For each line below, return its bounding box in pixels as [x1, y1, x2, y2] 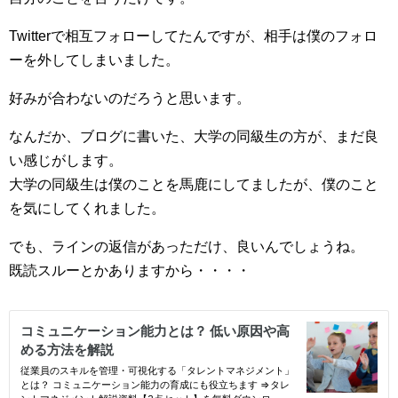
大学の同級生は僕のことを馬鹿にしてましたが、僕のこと [9, 177, 378, 193]
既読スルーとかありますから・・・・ [9, 263, 251, 279]
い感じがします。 [9, 153, 123, 169]
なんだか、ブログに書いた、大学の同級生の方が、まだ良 [9, 129, 378, 145]
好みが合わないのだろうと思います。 [9, 91, 251, 107]
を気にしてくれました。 [9, 201, 165, 217]
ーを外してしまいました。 [9, 52, 179, 68]
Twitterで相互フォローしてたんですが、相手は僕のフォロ [9, 28, 378, 44]
